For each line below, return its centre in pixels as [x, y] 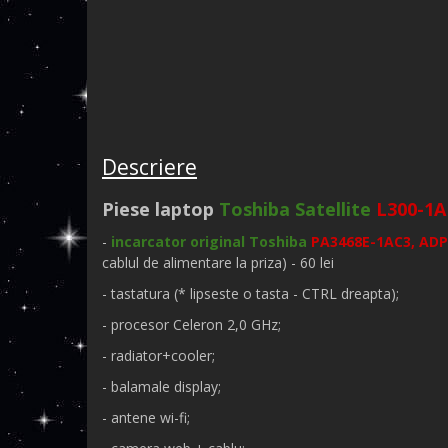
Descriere [149, 167]
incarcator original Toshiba [211, 241]
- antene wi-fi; [146, 417]
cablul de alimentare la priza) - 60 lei [218, 262]
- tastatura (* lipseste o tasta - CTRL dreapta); [250, 293]
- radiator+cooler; [158, 355]
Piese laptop [160, 209]
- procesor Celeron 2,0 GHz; [191, 324]
